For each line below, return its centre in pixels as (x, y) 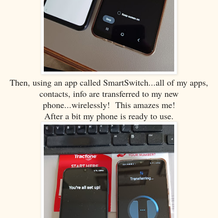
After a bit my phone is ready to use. (109, 116)
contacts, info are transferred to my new (109, 93)
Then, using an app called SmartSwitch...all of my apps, (109, 82)
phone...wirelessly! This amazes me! (109, 104)
